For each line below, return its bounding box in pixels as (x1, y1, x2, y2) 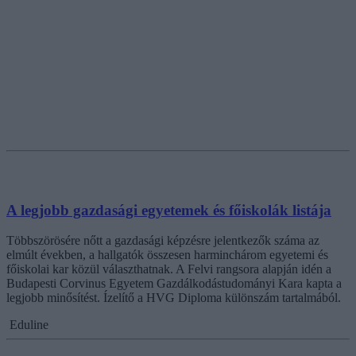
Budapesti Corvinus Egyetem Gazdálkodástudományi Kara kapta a (6, 277, 342, 291)
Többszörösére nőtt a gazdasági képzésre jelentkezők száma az (6, 234, 319, 248)
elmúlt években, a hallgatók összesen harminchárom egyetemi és (6, 248, 328, 262)
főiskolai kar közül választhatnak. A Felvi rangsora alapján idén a (6, 262, 331, 277)
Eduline (10, 318, 48, 332)
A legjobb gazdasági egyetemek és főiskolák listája (6, 201, 331, 219)
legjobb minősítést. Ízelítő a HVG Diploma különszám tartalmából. (6, 291, 341, 305)
